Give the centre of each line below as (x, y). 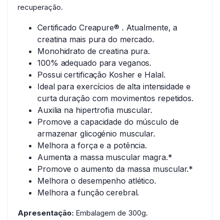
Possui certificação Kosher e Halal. (101, 75)
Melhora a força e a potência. (92, 146)
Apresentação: (46, 213)
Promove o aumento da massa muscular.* (115, 169)
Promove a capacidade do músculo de (108, 122)
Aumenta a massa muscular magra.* (105, 157)
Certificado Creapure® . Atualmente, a (108, 28)
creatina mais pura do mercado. (96, 40)
